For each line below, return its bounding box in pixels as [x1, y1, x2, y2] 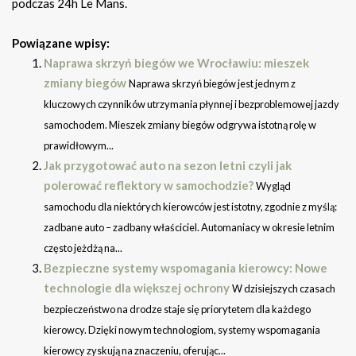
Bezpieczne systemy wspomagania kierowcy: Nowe [44, 261, 327, 276]
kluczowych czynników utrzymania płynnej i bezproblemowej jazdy [44, 98, 339, 111]
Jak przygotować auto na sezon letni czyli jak [44, 158, 292, 173]
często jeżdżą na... [44, 242, 122, 255]
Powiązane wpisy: [12, 36, 110, 51]
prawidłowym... [44, 139, 114, 153]
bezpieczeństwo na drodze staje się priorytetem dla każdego [44, 303, 311, 316]
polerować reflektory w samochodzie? [44, 178, 253, 193]
